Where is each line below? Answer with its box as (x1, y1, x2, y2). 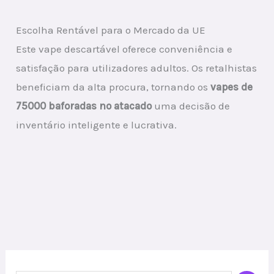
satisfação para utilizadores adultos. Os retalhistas (16, 62, 257, 75)
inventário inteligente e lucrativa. (16, 119, 177, 131)
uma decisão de (152, 100, 231, 113)
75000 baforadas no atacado (16, 100, 152, 113)
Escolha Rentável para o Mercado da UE (16, 24, 206, 37)
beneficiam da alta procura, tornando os (16, 81, 211, 94)
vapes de (210, 81, 253, 94)
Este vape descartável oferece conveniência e (16, 43, 233, 56)
